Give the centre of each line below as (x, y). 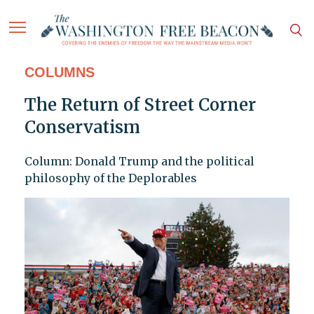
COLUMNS (59, 73)
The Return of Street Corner (140, 105)
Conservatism (82, 128)
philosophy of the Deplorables (110, 178)
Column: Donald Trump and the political (139, 162)
